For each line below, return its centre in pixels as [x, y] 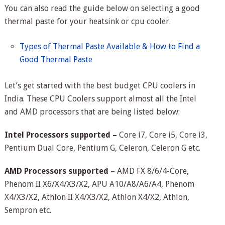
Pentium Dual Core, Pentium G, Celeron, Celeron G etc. [102, 148]
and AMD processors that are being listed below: [92, 111]
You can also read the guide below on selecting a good [102, 9]
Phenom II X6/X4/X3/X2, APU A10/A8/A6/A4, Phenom [99, 184]
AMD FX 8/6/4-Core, [152, 171]
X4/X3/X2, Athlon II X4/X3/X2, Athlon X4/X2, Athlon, [97, 197]
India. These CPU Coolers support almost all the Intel [100, 98]
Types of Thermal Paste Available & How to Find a [110, 47]
